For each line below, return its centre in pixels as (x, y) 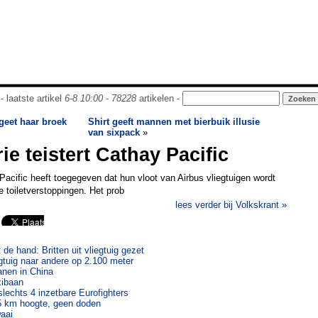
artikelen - (159, 98)
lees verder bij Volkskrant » (231, 205)
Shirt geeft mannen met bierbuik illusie (174, 122)
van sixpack (114, 132)
